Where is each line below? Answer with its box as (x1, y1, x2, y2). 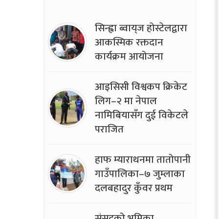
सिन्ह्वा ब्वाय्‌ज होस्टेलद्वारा (94, 19, 187, 37)
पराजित (94, 120, 124, 138)
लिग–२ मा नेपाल (94, 92, 157, 109)
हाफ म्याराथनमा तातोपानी (94, 151, 191, 168)
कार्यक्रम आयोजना (94, 47, 163, 65)
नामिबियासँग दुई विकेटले (94, 106, 188, 124)
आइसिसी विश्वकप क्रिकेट (94, 78, 187, 95)
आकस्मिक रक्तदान (94, 33, 163, 51)
